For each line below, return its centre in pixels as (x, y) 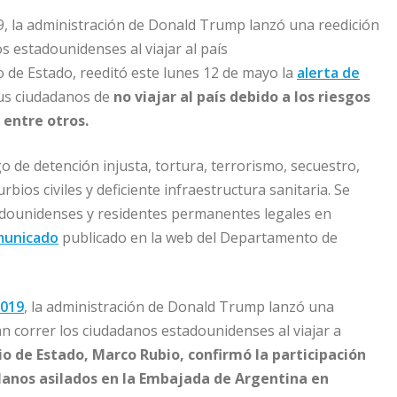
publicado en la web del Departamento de (198, 237)
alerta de (328, 72)
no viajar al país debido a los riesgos (242, 96)
